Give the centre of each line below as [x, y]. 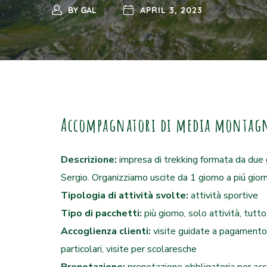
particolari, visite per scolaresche [129, 249]
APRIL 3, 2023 [171, 10]
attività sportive [224, 195]
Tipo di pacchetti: [103, 213]
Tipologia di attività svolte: [126, 195]
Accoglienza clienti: [107, 231]
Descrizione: [90, 160]
